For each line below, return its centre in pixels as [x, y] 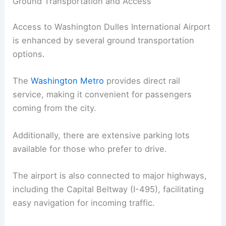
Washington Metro [68, 81]
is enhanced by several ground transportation [104, 41]
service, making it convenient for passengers [102, 95]
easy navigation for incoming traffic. [84, 203]
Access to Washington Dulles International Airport [112, 27]
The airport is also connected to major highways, [110, 175]
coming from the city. [55, 108]
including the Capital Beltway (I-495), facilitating [108, 189]
